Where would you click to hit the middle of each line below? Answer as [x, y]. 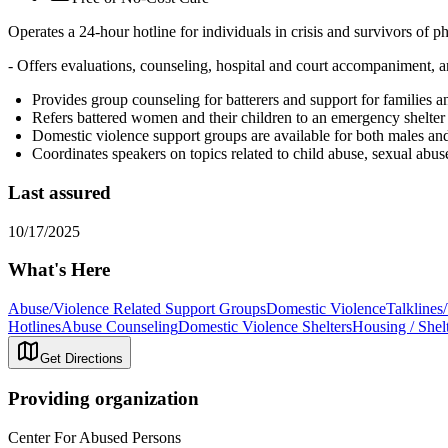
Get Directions [81, 359]
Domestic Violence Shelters [265, 327]
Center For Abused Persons [94, 437]
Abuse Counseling [119, 327]
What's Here [59, 270]
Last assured [59, 192]
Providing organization [103, 398]
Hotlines [34, 327]
